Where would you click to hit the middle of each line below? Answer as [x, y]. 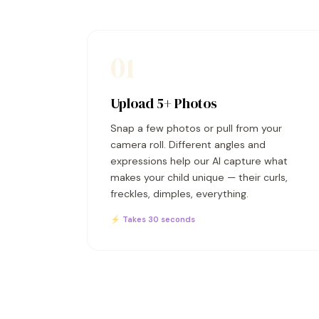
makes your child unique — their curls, [199, 177]
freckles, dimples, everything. [179, 194]
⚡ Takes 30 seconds [153, 219]
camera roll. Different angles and [188, 145]
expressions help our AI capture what [199, 161]
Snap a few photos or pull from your [196, 128]
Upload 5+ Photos [164, 103]
